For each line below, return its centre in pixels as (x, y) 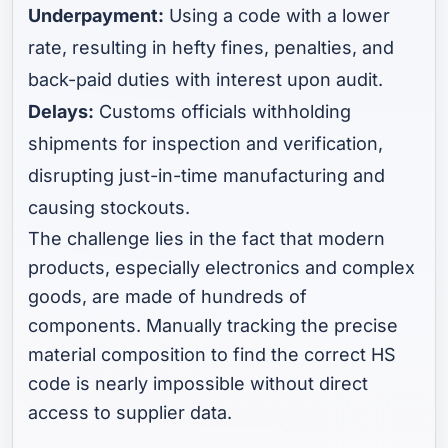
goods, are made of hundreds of (168, 296)
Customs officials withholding (223, 111)
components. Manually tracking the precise (213, 325)
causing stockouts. (109, 207)
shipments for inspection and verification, (206, 143)
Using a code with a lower (277, 15)
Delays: (61, 111)
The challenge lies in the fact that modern (207, 238)
